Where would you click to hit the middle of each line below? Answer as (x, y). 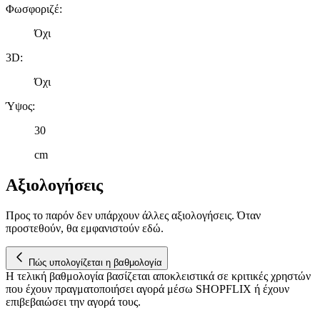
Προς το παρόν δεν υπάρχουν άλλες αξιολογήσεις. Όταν (133, 215)
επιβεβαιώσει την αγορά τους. (73, 301)
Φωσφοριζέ (32, 9)
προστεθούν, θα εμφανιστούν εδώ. (85, 228)
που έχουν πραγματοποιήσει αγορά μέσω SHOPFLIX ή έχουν (147, 289)
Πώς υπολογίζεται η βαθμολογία (95, 262)
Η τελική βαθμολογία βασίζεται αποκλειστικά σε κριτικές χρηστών (158, 276)
